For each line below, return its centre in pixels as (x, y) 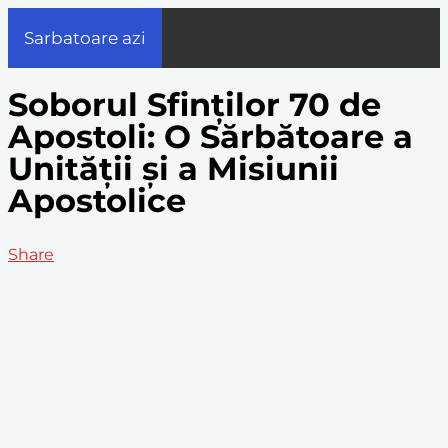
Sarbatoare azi (85, 38)
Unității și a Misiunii (173, 169)
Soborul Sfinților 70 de (194, 105)
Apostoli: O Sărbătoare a (210, 137)
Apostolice (97, 201)
